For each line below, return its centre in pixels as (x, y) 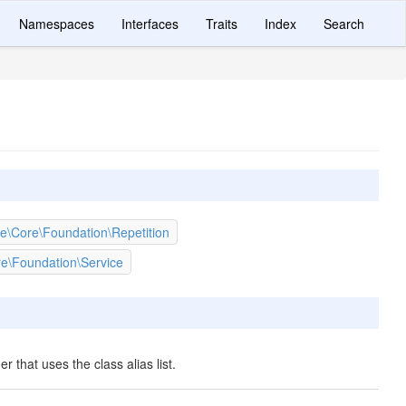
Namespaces (57, 24)
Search (344, 24)
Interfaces (150, 24)
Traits (222, 24)
